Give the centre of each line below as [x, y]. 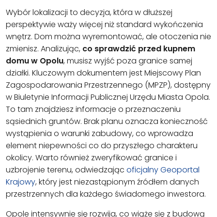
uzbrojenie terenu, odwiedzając [66, 170]
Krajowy [21, 182]
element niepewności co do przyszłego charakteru [102, 146]
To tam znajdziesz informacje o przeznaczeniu [93, 109]
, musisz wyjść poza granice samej [128, 61]
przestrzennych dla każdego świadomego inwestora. [106, 194]
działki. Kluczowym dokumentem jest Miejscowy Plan [103, 73]
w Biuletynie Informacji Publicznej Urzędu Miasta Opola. [108, 97]
